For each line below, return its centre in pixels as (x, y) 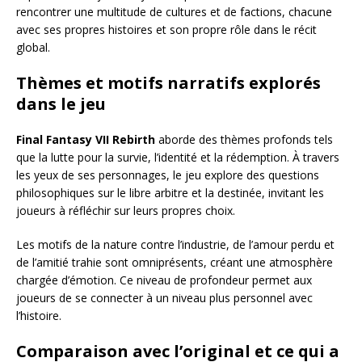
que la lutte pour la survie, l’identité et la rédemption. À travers (178, 158)
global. (33, 48)
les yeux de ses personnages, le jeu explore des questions (168, 175)
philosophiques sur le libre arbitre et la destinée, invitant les (170, 193)
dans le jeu (61, 104)
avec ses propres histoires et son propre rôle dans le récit (166, 30)
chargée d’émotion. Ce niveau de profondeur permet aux (164, 280)
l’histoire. (39, 316)
